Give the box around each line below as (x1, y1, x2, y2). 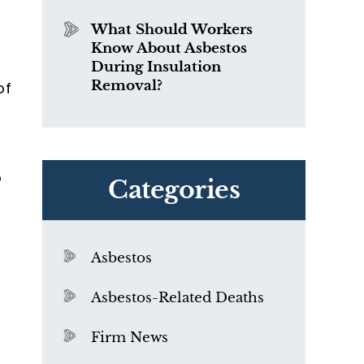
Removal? (91, 77, 162, 94)
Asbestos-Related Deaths (91, 289, 264, 306)
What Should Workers (91, 21, 253, 38)
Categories (108, 175, 240, 205)
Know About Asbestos (91, 40, 247, 57)
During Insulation (91, 58, 221, 76)
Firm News (91, 329, 168, 346)
